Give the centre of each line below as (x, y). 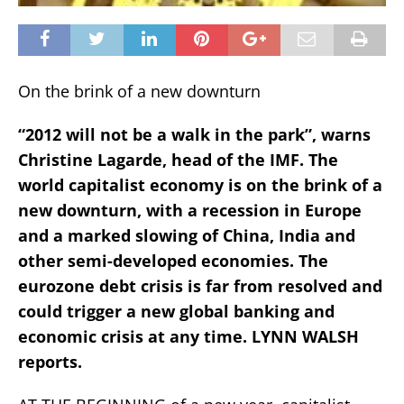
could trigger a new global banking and (176, 311)
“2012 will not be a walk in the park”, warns (194, 134)
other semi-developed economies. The (173, 260)
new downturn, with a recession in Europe (190, 210)
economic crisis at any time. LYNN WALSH (188, 336)
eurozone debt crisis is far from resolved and (200, 285)
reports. (50, 361)
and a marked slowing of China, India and (187, 235)
